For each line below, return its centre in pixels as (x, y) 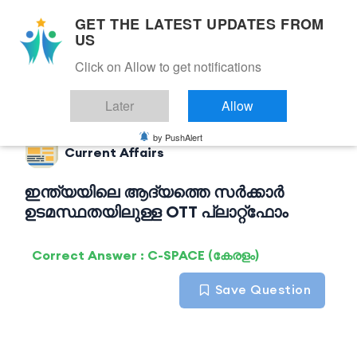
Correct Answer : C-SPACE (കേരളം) (145, 255)
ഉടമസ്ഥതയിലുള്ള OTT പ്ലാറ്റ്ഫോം (156, 212)
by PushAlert (178, 137)
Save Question (261, 290)
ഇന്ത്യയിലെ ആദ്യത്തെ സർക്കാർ (154, 192)
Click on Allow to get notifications (168, 67)
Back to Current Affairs (139, 78)
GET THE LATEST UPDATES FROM (200, 24)
